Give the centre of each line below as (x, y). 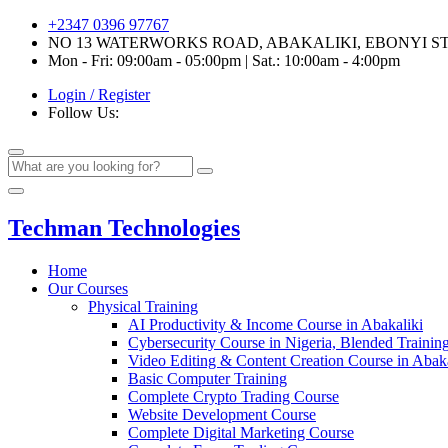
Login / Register (99, 94)
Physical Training (143, 306)
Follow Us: (83, 112)
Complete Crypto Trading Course (233, 396)
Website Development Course (222, 414)
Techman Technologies (124, 227)
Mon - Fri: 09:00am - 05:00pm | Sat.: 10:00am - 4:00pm (224, 60)
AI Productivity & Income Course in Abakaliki (275, 324)
